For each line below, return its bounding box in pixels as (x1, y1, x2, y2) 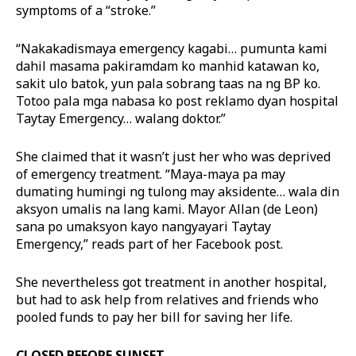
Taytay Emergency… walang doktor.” (16, 109, 226, 127)
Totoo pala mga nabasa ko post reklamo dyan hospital (16, 91, 339, 110)
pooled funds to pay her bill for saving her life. (16, 308, 292, 326)
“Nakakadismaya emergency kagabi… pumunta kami (16, 39, 327, 57)
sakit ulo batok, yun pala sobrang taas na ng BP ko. (16, 74, 320, 92)
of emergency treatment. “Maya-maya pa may (16, 164, 285, 183)
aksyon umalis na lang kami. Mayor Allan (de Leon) (16, 199, 318, 218)
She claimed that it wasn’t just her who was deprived (16, 147, 331, 165)
